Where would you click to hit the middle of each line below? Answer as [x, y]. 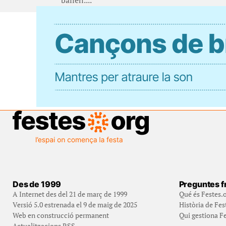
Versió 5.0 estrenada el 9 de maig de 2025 [75, 205]
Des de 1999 [37, 184]
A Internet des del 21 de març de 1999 [70, 194]
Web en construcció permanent [61, 215]
